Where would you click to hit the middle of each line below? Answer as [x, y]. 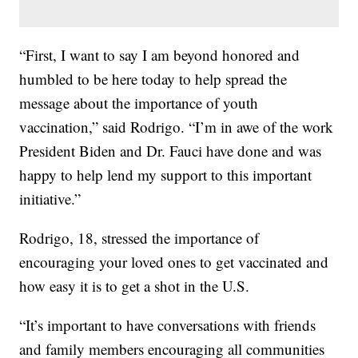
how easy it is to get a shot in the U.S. [135, 285]
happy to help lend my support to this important [166, 174]
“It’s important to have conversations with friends [168, 324]
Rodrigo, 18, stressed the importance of [139, 237]
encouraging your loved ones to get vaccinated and [174, 261]
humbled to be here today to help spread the [153, 78]
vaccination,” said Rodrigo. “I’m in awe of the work [177, 126]
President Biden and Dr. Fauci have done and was [171, 150]
